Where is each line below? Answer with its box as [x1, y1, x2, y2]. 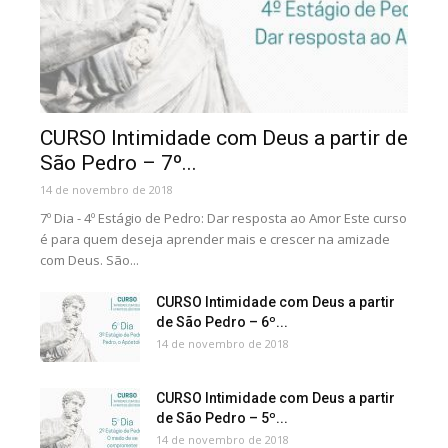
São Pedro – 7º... [40, 150, 197, 175]
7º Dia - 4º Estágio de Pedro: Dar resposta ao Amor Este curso [40, 208, 407, 227]
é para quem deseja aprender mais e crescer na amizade [40, 229, 390, 248]
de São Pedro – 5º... [156, 409, 288, 426]
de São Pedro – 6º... [156, 313, 288, 330]
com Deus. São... [40, 250, 139, 269]
